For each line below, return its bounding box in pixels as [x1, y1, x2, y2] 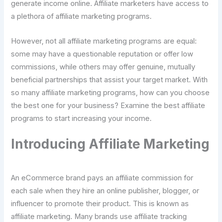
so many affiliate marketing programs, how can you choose [11, 88, 210, 97]
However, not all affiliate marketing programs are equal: [11, 36, 197, 46]
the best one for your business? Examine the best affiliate [11, 101, 206, 110]
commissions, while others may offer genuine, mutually [11, 62, 196, 71]
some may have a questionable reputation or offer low [11, 49, 194, 58]
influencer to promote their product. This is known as [11, 199, 189, 209]
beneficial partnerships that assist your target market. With [11, 75, 208, 84]
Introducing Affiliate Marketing [11, 136, 210, 152]
